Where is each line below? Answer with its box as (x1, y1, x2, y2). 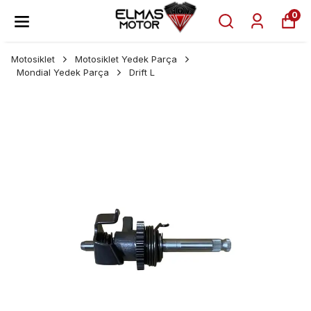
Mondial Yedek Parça (17, 67, 109, 78)
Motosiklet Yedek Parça (75, 53, 177, 65)
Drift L (129, 67, 155, 78)
